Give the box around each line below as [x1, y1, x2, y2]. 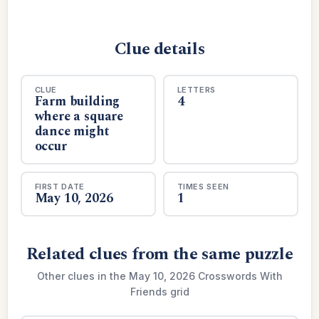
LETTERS [177, 84, 216, 95]
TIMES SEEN [177, 181, 230, 192]
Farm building [34, 91, 120, 111]
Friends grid [130, 286, 189, 298]
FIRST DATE [34, 181, 85, 192]
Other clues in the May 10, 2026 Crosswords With [36, 270, 283, 282]
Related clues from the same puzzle [26, 241, 293, 267]
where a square [34, 106, 123, 126]
